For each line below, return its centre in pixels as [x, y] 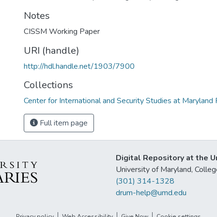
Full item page [63, 123]
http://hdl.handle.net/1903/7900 [79, 66]
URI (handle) [52, 51]
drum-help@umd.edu [151, 193]
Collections [48, 85]
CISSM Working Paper [62, 31]
